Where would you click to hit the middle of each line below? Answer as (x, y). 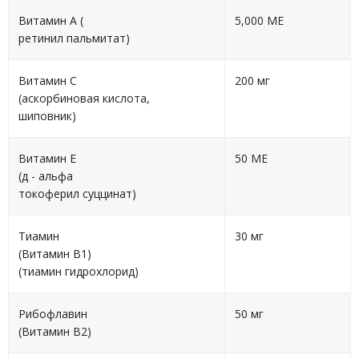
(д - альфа (46, 176)
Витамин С (48, 81)
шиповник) (47, 116)
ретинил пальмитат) (74, 38)
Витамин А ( (51, 20)
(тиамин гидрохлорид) (79, 271)
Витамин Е (47, 158)
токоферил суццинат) (77, 194)
